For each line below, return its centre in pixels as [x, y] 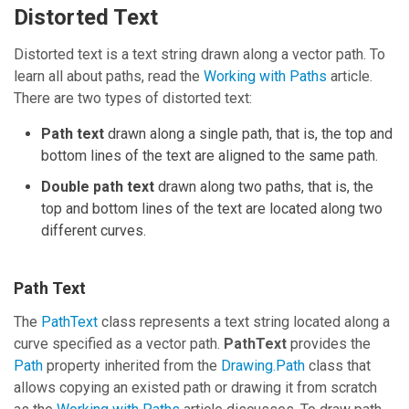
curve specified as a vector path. [119, 344]
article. [350, 77]
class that [338, 366]
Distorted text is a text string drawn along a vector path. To [199, 55]
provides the [329, 344]
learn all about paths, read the [109, 77]
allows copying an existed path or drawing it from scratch [195, 388]
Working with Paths [265, 77]
